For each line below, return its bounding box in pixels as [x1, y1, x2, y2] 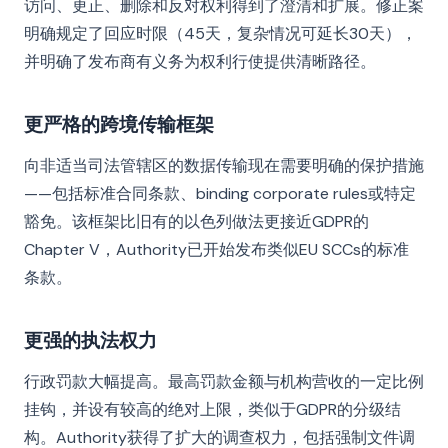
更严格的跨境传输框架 [24, 112, 214, 136]
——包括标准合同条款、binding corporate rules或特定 [24, 183, 416, 204]
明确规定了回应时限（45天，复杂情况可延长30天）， [24, 23, 417, 44]
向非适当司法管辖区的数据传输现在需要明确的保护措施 [24, 155, 424, 176]
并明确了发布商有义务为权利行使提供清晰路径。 [24, 51, 376, 72]
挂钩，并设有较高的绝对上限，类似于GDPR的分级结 [24, 399, 401, 420]
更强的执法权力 [24, 328, 157, 352]
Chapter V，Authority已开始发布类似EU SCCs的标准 [24, 239, 409, 260]
